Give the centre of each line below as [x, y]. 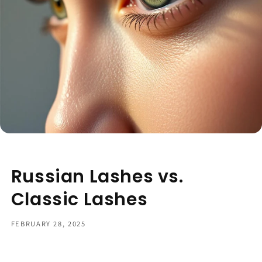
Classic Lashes [79, 200]
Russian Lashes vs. [97, 177]
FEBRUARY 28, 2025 [48, 223]
